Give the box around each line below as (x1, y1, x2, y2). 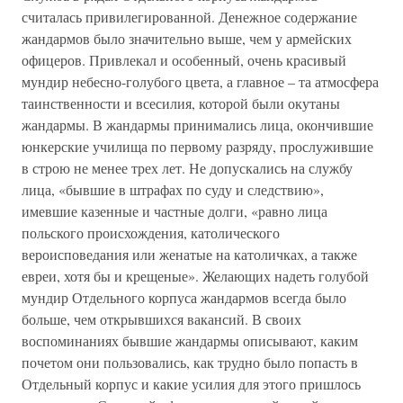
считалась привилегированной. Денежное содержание (22, 7, 357, 26)
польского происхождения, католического (22, 223, 280, 242)
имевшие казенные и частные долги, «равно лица (22, 201, 327, 220)
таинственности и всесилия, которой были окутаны (22, 94, 340, 112)
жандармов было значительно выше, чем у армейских (22, 29, 352, 48)
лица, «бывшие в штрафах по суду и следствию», (22, 180, 324, 199)
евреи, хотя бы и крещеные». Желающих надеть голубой (22, 266, 369, 285)
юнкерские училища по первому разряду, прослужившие (22, 137, 373, 156)
